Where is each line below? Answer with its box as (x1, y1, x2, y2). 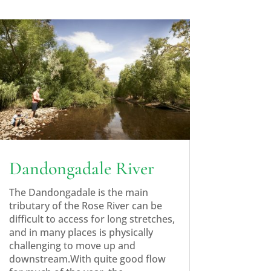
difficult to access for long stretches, (8, 212, 175, 226)
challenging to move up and (8, 238, 135, 252)
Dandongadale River (8, 157, 154, 180)
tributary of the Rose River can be (8, 198, 162, 212)
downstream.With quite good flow (8, 252, 166, 266)
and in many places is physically (8, 225, 153, 239)
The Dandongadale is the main (8, 185, 148, 199)
